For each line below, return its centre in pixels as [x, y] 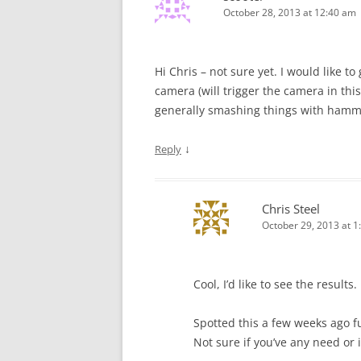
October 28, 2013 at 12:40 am [290, 12]
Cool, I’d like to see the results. [275, 284]
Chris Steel [291, 209]
